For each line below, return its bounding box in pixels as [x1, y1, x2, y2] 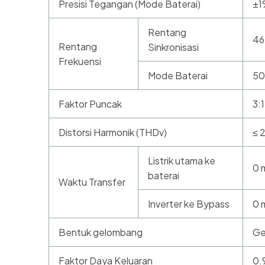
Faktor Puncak [59, 98, 122, 111]
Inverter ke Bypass [148, 198, 230, 211]
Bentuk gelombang [59, 226, 143, 239]
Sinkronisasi [148, 41, 199, 54]
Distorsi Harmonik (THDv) [59, 126, 167, 139]
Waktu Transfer [59, 176, 125, 189]
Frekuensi [59, 55, 101, 68]
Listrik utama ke [148, 154, 215, 167]
